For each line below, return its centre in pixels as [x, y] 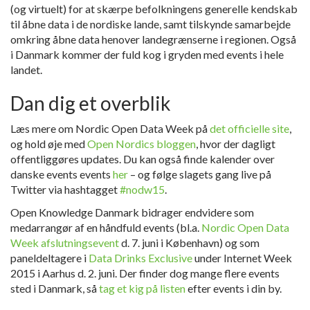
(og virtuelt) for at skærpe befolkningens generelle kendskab [154, 9]
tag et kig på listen [142, 288]
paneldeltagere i [49, 258]
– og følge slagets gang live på [200, 174]
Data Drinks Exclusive [140, 258]
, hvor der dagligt [236, 144]
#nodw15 [142, 189]
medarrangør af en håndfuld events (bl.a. [106, 227]
